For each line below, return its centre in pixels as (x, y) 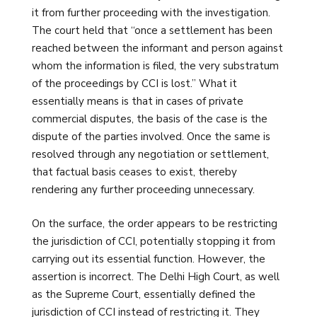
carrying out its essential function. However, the (149, 259)
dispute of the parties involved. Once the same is (151, 137)
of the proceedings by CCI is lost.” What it (134, 84)
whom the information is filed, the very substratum (155, 66)
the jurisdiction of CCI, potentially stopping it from (154, 241)
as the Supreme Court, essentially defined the (144, 294)
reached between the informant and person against (157, 48)
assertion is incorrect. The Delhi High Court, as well (156, 276)
